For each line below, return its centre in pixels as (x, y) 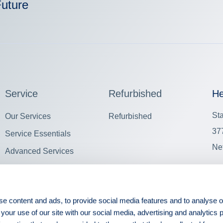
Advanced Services (39, 151)
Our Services (28, 116)
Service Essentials (38, 133)
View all (19, 168)
